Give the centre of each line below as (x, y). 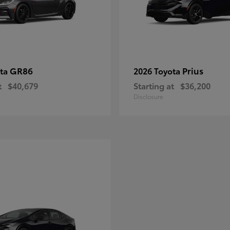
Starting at (154, 85)
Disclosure (148, 96)
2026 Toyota (158, 71)
